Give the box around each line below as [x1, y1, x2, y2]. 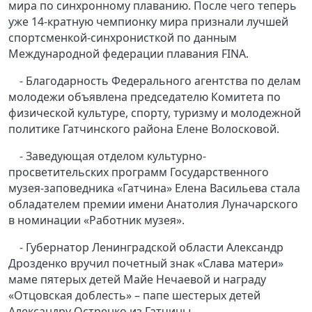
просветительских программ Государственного [8, 164, 269, 180]
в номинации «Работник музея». [8, 212, 185, 228]
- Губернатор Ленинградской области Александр [19, 240, 283, 256]
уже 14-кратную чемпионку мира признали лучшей [8, 14, 288, 30]
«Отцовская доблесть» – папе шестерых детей [8, 288, 260, 304]
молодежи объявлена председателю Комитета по [8, 89, 281, 105]
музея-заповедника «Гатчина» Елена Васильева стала [8, 180, 300, 196]
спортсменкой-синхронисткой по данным [8, 30, 237, 46]
